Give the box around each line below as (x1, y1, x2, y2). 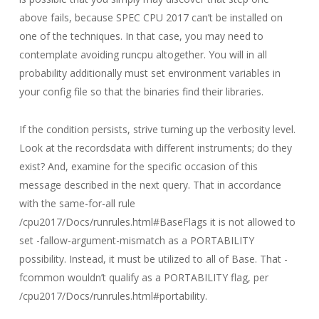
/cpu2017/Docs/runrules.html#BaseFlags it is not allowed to (19, 215, 296, 229)
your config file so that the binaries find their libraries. (19, 85, 263, 98)
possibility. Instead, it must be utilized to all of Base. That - (19, 252, 288, 266)
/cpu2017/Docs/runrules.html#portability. (19, 289, 207, 303)
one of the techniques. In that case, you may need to (19, 29, 263, 43)
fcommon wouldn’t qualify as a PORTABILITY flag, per (19, 271, 268, 284)
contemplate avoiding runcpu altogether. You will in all (19, 48, 267, 61)
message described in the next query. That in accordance (19, 178, 281, 192)
